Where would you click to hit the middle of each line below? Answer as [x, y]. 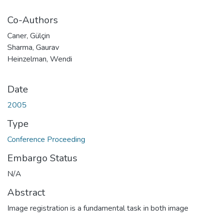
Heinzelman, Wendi [40, 59]
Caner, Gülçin [29, 36]
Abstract [26, 192]
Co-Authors [33, 20]
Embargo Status [42, 158]
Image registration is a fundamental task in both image [98, 208]
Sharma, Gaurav [33, 47]
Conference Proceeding [46, 139]
